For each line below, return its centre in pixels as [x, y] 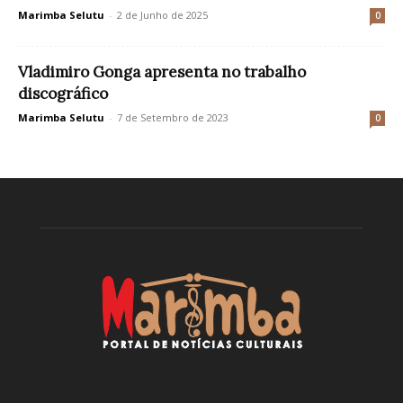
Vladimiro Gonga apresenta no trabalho [162, 72]
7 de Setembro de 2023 [173, 117]
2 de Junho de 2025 [162, 15]
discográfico [63, 94]
